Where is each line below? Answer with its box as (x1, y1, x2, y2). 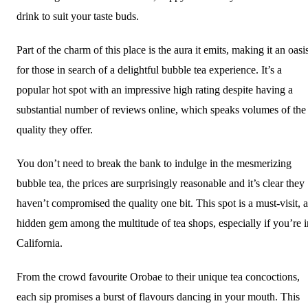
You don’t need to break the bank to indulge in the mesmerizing (16, 157, 291, 169)
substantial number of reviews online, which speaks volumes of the (16, 103, 306, 115)
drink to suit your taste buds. (16, 10, 139, 22)
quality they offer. (16, 123, 93, 135)
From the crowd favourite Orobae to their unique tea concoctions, (16, 270, 300, 283)
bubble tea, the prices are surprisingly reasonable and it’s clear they (16, 177, 305, 189)
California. (16, 236, 63, 249)
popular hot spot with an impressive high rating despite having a (16, 83, 293, 96)
